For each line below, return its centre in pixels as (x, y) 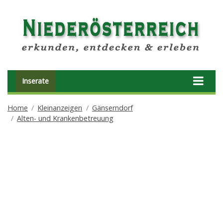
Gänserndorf (112, 108)
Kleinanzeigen (60, 108)
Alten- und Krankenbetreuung (65, 118)
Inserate (35, 81)
